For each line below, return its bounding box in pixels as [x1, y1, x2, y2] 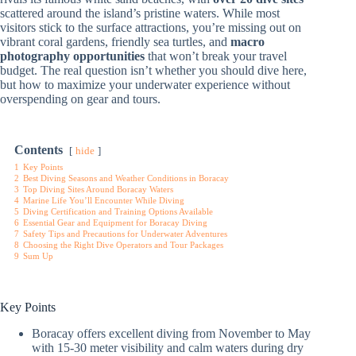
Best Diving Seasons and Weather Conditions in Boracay [23, 173, 229, 183]
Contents [14, 143, 63, 157]
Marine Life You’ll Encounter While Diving [23, 195, 184, 205]
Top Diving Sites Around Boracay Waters [23, 184, 173, 194]
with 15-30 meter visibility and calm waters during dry [32, 340, 304, 354]
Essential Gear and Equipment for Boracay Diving [23, 218, 207, 227]
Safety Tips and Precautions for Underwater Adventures [23, 229, 227, 238]
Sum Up [23, 251, 53, 261]
